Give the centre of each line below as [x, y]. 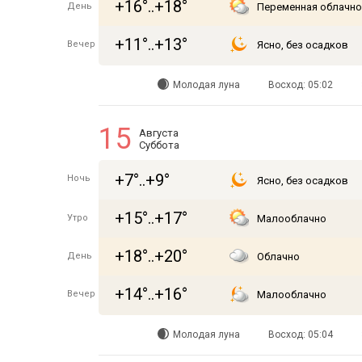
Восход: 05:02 [300, 85]
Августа [159, 133]
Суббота [159, 145]
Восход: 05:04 [300, 335]
